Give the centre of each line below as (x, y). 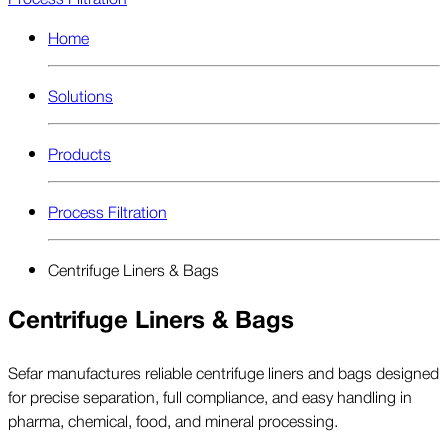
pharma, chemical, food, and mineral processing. (173, 419)
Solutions (80, 94)
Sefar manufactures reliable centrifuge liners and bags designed (223, 371)
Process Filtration (107, 210)
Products (79, 152)
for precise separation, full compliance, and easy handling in (210, 395)
